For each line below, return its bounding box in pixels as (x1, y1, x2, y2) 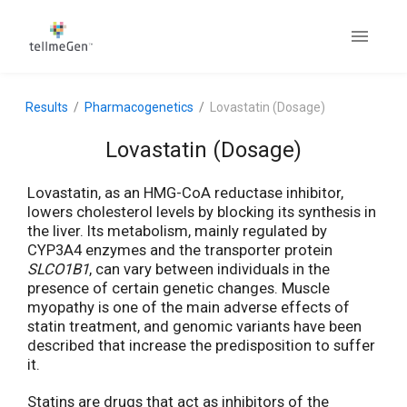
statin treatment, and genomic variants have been (27, 317, 362, 335)
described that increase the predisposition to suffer (27, 336, 375, 354)
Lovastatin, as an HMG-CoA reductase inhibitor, (27, 184, 343, 202)
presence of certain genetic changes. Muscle (27, 279, 330, 297)
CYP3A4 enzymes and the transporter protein (27, 241, 333, 259)
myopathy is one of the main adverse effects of (27, 298, 350, 316)
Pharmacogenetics (84, 100, 194, 114)
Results (25, 100, 68, 114)
